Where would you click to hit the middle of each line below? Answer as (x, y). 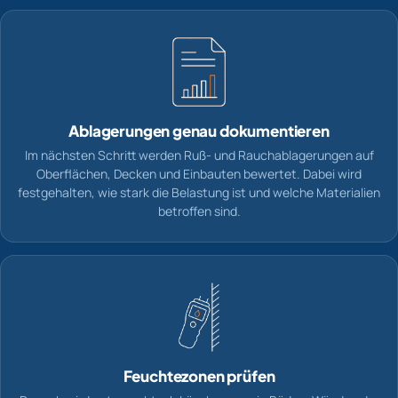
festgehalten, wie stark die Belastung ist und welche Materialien (199, 193)
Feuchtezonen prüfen (199, 376)
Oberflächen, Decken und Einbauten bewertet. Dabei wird (199, 174)
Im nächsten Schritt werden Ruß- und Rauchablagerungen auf (199, 155)
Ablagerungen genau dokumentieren (199, 131)
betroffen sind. (199, 211)
